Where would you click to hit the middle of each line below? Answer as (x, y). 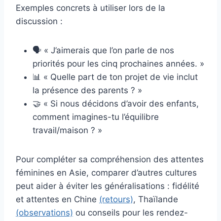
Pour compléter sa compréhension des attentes (110, 159)
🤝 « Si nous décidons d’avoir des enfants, (116, 103)
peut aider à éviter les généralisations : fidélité (108, 186)
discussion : (39, 21)
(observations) (44, 212)
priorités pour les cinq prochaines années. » (118, 63)
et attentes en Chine (57, 199)
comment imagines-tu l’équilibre (96, 117)
